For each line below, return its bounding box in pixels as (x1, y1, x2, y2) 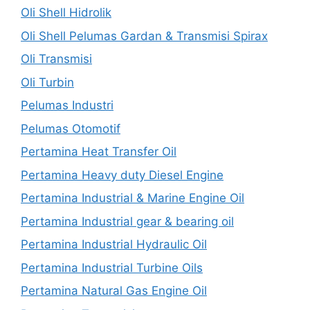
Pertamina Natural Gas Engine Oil (21, 284, 207, 298)
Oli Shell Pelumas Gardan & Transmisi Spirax (21, 28, 268, 43)
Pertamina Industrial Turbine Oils (21, 260, 203, 275)
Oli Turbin (21, 75, 74, 89)
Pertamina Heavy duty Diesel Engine (21, 167, 224, 182)
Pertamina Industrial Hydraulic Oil (21, 237, 207, 251)
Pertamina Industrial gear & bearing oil (21, 214, 234, 228)
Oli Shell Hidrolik (21, 6, 111, 19)
